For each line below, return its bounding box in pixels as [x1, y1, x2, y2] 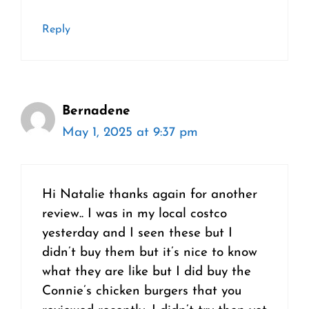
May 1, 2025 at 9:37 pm [62, 126, 198, 139]
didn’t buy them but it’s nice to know [42, 246, 257, 260]
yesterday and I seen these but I [42, 227, 232, 241]
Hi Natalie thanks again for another [42, 188, 257, 202]
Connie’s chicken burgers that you [42, 285, 241, 299]
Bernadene [62, 104, 130, 118]
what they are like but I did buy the [42, 266, 251, 279]
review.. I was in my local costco [42, 208, 227, 221]
